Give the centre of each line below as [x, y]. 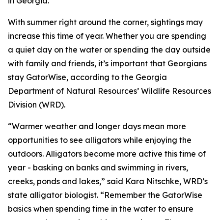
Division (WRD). [37, 105]
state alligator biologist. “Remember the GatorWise [105, 195]
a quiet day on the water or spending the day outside [109, 50]
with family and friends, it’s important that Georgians [107, 63]
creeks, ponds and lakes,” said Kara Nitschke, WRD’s [108, 181]
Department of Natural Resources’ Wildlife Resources [110, 91]
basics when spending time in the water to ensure [101, 209]
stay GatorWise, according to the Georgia [87, 77]
